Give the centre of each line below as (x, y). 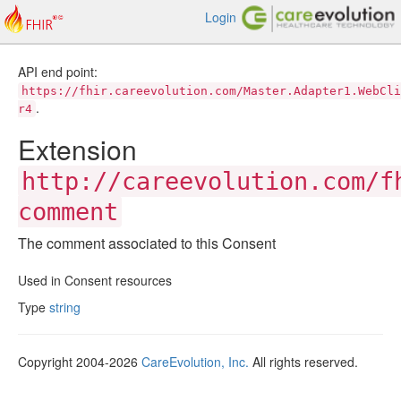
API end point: (58, 72)
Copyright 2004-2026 (80, 362)
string (65, 307)
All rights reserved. (303, 362)
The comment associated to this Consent (147, 243)
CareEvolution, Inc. (195, 362)
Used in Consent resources (95, 280)
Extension (77, 149)
